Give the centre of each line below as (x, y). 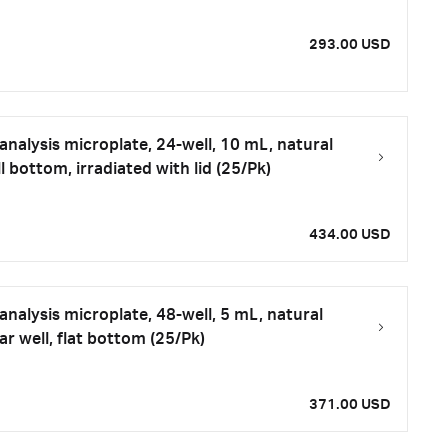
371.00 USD (350, 405)
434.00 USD (350, 235)
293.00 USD (350, 45)
